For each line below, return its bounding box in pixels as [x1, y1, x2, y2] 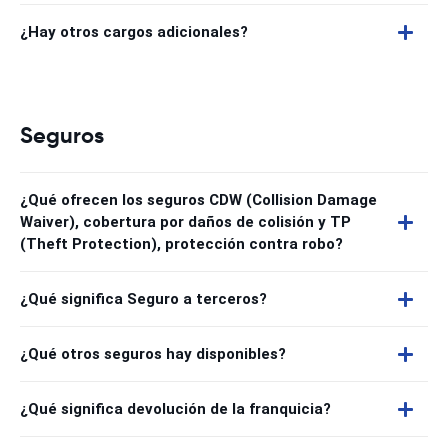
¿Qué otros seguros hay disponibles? [20, 345, 286, 363]
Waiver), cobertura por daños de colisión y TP [20, 213, 351, 231]
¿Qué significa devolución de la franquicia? [20, 400, 331, 418]
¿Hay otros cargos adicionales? [20, 23, 248, 41]
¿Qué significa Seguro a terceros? [20, 290, 267, 308]
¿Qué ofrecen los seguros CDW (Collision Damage [20, 191, 377, 209]
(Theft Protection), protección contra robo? [20, 235, 343, 253]
